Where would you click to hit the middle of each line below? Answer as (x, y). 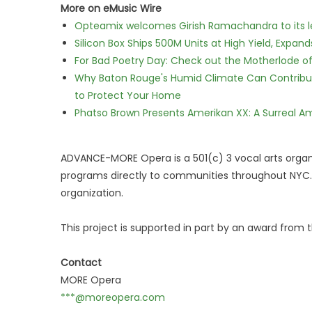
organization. (92, 193)
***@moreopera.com (113, 297)
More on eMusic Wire (111, 8)
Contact (81, 263)
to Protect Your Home (128, 95)
